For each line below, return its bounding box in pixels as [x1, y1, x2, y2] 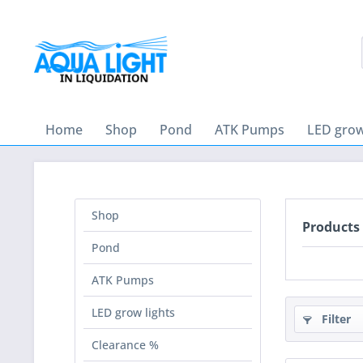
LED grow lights [92, 305, 175, 320]
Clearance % [92, 337, 159, 352]
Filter [318, 311, 351, 327]
